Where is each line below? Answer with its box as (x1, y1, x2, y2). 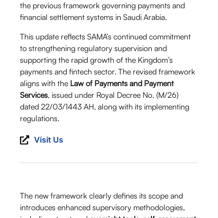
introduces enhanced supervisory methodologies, (20, 202, 185, 213)
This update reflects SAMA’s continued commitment (20, 32, 191, 42)
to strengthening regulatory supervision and (20, 43, 167, 54)
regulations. (20, 113, 60, 124)
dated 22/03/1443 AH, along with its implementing (20, 102, 190, 112)
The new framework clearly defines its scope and (20, 191, 183, 201)
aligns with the (20, 78, 71, 89)
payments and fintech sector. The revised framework (20, 67, 196, 77)
